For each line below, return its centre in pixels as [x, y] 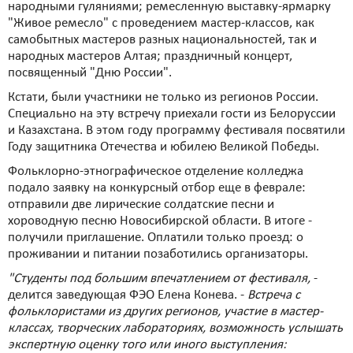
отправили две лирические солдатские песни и [141, 204]
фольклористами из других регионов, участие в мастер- [165, 312]
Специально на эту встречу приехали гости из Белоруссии [172, 114]
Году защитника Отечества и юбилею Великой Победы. [163, 147]
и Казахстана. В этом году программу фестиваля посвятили [176, 130]
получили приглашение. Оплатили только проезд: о [156, 238]
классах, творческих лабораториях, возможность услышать [175, 328]
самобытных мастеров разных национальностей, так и [162, 40]
